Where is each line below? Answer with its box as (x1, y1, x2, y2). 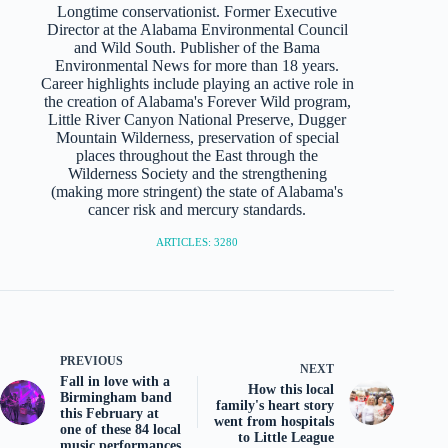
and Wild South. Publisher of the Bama (74, 38, 321, 56)
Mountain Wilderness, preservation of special (55, 128, 339, 146)
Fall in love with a (60, 373, 170, 389)
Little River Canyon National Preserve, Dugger (48, 110, 347, 128)
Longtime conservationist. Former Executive (57, 2, 338, 20)
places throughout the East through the (76, 146, 319, 164)
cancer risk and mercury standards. (88, 200, 307, 218)
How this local (248, 381, 335, 397)
